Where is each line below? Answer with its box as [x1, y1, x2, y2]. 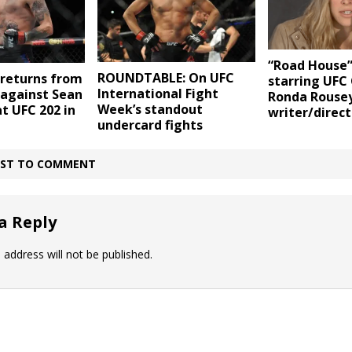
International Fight [97, 85, 218, 103]
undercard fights [97, 116, 203, 134]
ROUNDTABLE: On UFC [97, 69, 234, 87]
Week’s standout [97, 101, 203, 119]
